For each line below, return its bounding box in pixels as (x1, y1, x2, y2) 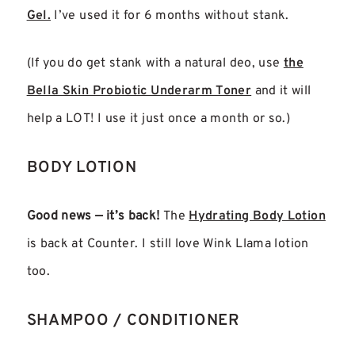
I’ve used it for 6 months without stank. (51, 7, 289, 24)
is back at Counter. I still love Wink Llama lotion (26, 236, 309, 253)
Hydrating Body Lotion (189, 208, 326, 225)
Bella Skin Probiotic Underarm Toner (26, 82, 252, 99)
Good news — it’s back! (26, 208, 160, 225)
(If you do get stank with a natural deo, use (26, 55, 284, 71)
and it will (251, 82, 311, 99)
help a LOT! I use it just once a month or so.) (26, 110, 291, 127)
